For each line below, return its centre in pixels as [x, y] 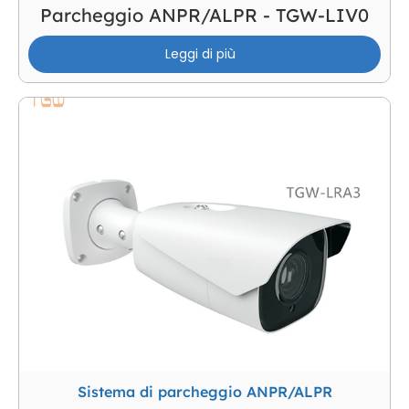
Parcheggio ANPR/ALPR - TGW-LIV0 [204, 16]
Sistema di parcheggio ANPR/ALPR [204, 392]
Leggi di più [200, 54]
